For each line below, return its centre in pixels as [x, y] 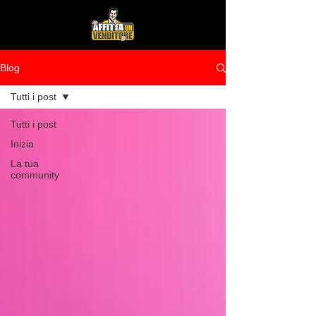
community [35, 175]
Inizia [22, 144]
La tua [25, 164]
